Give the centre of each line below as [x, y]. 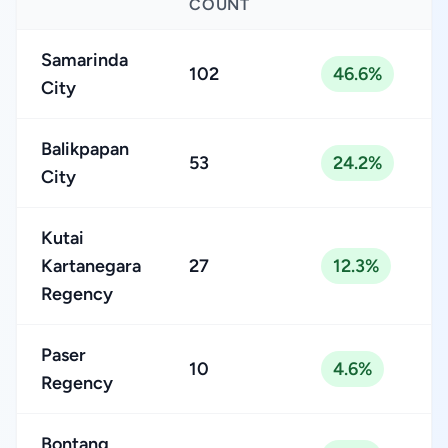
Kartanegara [91, 266]
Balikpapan [85, 149]
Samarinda [84, 60]
